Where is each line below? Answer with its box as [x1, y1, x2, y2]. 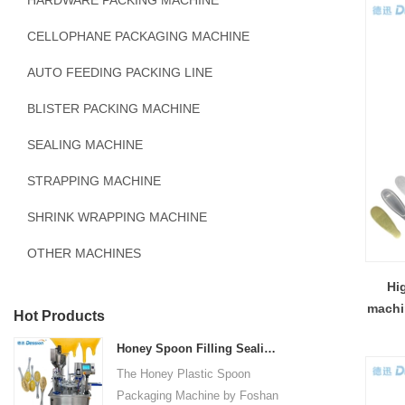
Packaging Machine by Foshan [116, 389, 278, 402]
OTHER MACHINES [27, 246, 141, 260]
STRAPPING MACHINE [27, 174, 161, 188]
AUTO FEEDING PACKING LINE [27, 65, 212, 80]
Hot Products [14, 308, 105, 324]
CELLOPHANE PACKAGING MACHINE [27, 29, 250, 43]
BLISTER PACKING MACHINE [27, 101, 200, 116]
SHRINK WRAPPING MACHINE [27, 210, 207, 224]
